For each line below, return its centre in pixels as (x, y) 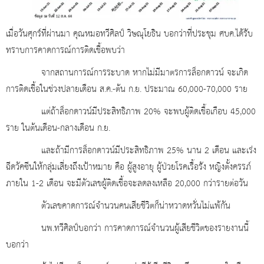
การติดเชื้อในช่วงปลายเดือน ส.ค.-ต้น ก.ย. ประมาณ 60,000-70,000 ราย (127, 90)
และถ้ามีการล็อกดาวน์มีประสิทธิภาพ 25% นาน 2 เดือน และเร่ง (131, 151)
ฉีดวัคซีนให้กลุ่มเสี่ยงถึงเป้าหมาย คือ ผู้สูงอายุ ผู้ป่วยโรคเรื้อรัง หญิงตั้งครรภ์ (128, 168)
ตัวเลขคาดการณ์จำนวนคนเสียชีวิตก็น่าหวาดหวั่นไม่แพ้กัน (118, 207)
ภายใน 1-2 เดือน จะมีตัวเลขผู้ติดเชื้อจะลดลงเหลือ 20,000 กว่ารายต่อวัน (127, 184)
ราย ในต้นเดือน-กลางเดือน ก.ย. (58, 129)
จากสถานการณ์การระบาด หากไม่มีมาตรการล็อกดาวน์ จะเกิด (127, 73)
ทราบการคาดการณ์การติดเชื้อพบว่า (65, 51)
